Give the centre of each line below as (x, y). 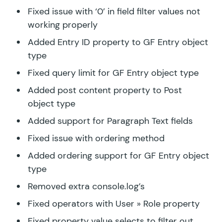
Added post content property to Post (105, 90)
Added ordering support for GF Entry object (118, 155)
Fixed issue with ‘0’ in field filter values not (114, 11)
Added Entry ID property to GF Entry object (118, 42)
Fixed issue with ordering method (96, 138)
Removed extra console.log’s (86, 186)
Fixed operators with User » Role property (114, 203)
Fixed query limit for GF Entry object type (113, 73)
